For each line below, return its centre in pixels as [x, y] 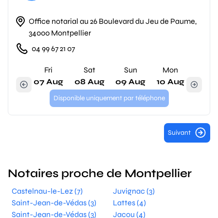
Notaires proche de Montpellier [100, 173]
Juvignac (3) [134, 191]
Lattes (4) [129, 203]
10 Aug [170, 82]
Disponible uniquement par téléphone [109, 98]
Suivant [179, 133]
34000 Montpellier [60, 33]
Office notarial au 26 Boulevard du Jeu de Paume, [112, 21]
